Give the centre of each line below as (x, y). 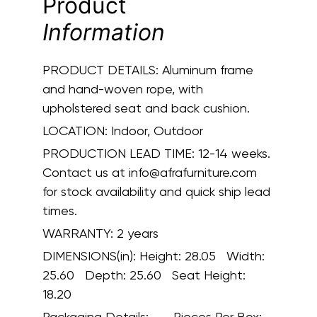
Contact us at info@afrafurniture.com (150, 172)
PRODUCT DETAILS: (100, 70)
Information (104, 32)
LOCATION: (77, 131)
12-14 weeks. (232, 153)
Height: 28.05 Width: (202, 256)
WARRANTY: (80, 233)
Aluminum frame (206, 70)
